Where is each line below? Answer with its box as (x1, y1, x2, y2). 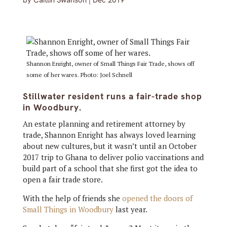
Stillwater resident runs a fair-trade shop (22, 91, 202, 102)
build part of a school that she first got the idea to (22, 163, 198, 173)
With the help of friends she (22, 193, 122, 203)
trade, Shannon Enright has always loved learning (22, 130, 196, 140)
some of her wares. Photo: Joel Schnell (26, 71, 132, 79)
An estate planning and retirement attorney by (22, 119, 185, 129)
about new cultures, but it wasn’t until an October (22, 141, 197, 151)
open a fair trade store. (22, 174, 103, 184)
